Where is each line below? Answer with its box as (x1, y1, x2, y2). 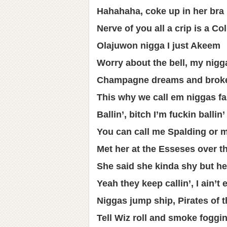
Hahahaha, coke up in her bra (97, 6, 224, 16)
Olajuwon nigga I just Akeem (97, 41, 220, 51)
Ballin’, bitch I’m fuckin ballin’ (97, 109, 225, 120)
